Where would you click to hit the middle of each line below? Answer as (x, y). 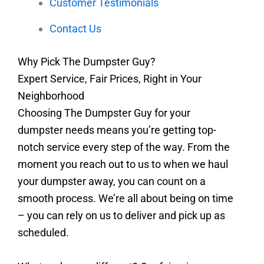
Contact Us (75, 29)
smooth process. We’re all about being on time (126, 199)
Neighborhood (51, 96)
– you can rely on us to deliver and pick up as (121, 216)
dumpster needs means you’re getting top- (117, 130)
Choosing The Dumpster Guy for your (104, 113)
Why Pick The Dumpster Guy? (87, 62)
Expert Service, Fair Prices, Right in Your (110, 79)
